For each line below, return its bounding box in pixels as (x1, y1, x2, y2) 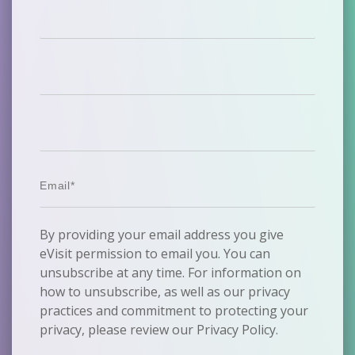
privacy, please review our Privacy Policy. (40, 321, 278, 338)
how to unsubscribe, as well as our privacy (40, 283, 290, 300)
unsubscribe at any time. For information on (40, 264, 301, 281)
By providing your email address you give (40, 226, 284, 243)
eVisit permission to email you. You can (40, 245, 270, 262)
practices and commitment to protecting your (40, 302, 308, 319)
